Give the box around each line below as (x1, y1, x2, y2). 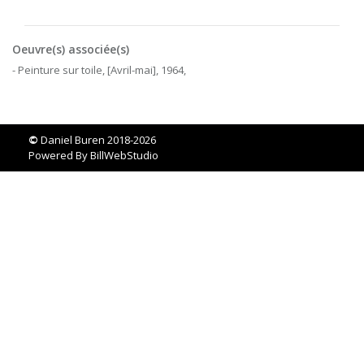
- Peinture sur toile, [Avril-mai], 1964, (12, 63, 186, 78)
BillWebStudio (90, 148, 158, 163)
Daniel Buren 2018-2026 (38, 132, 156, 148)
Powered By (28, 148, 90, 163)
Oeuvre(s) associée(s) (12, 41, 129, 58)
